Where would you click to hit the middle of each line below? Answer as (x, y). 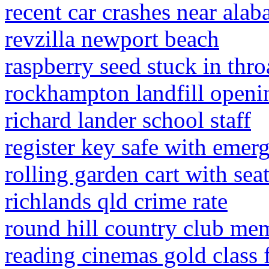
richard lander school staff (128, 120)
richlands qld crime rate (116, 201)
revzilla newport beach (112, 39)
